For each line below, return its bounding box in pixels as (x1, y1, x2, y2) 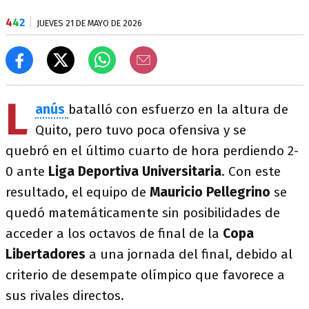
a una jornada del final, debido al (89, 246, 292, 262)
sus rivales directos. (6, 288, 124, 303)
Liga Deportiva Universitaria (48, 163, 221, 179)
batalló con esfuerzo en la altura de (68, 101, 288, 117)
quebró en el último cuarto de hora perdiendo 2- (6, 143, 299, 159)
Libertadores (6, 246, 89, 262)
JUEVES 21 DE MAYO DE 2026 (37, 18, 142, 28)
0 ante (6, 163, 48, 179)
